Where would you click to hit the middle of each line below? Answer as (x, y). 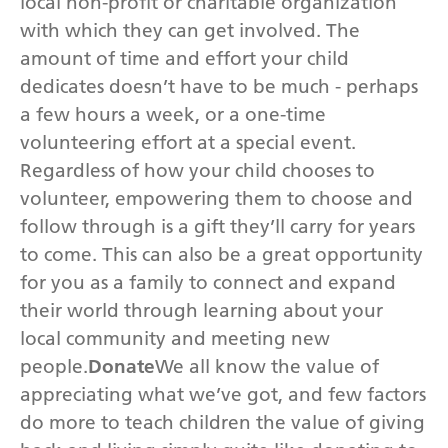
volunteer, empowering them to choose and (216, 198)
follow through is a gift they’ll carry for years (217, 226)
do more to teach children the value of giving (222, 422)
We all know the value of (267, 366)
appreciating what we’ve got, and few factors (223, 394)
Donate (121, 366)
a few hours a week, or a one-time (173, 114)
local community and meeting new (175, 338)
